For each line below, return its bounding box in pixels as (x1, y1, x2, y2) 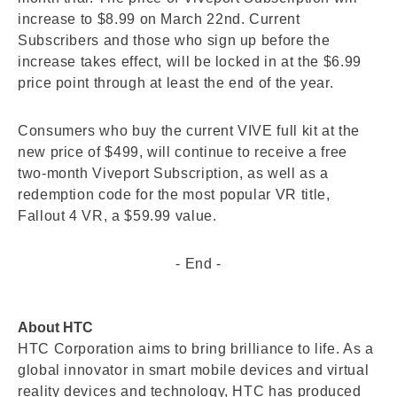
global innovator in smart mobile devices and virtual (18, 362, 370, 378)
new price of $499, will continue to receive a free (18, 144, 348, 160)
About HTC (18, 320, 93, 335)
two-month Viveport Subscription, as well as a (18, 166, 329, 181)
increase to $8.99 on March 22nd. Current (18, 12, 300, 27)
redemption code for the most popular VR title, (18, 187, 331, 202)
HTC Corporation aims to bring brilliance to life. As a (18, 341, 374, 356)
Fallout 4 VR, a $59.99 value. (18, 208, 217, 223)
